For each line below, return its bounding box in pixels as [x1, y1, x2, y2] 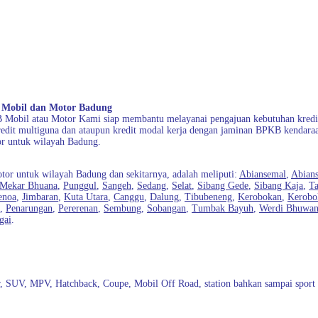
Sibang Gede [197, 180, 248, 191]
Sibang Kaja [254, 180, 303, 191]
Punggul [63, 180, 97, 191]
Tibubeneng [185, 192, 232, 202]
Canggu [114, 192, 144, 202]
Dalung [150, 192, 179, 202]
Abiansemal [239, 169, 286, 180]
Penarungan [6, 203, 53, 214]
